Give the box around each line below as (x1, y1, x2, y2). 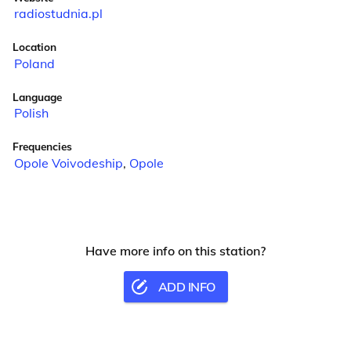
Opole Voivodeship (13, 154, 123, 171)
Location (13, 40, 56, 54)
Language (13, 89, 62, 103)
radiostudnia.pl (13, 5, 103, 22)
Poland (13, 55, 55, 71)
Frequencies (13, 139, 72, 154)
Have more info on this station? (85, 242, 266, 259)
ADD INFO (157, 278, 215, 295)
